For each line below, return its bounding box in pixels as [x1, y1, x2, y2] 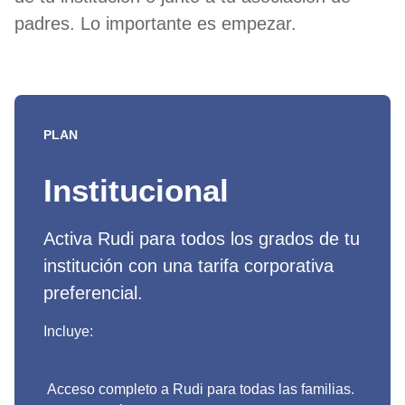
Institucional [43, 173, 229, 208]
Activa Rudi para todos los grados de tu [43, 229, 360, 249]
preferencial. [43, 283, 143, 303]
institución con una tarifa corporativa [43, 256, 334, 276]
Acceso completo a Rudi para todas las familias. [43, 381, 354, 397]
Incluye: [43, 324, 93, 339]
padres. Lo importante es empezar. [14, 14, 297, 33]
